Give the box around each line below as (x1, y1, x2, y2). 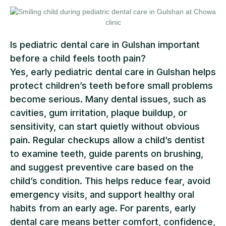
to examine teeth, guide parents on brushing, (10, 148, 203, 159)
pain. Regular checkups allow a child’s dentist (10, 135, 205, 145)
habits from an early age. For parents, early (10, 203, 196, 213)
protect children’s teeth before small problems (10, 80, 213, 91)
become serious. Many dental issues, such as (10, 94, 206, 104)
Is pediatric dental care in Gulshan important (10, 39, 200, 50)
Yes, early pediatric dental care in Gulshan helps (10, 67, 216, 77)
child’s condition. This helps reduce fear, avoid (10, 176, 210, 186)
